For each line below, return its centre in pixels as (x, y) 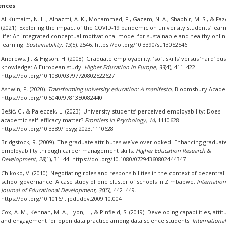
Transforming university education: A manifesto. (110, 89)
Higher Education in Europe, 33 (124, 67)
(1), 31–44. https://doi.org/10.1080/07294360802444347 (115, 159)
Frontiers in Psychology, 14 (120, 120)
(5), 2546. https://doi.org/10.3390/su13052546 (129, 45)
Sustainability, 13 (48, 45)
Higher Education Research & (173, 151)
